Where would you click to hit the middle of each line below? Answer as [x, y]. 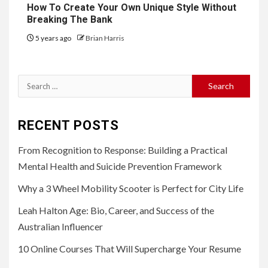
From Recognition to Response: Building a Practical [123, 150]
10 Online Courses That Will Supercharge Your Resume [130, 248]
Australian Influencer [60, 226]
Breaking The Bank [70, 19]
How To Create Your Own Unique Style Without [132, 7]
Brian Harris [105, 38]
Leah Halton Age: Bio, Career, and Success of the [116, 210]
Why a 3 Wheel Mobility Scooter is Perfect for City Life [131, 188]
